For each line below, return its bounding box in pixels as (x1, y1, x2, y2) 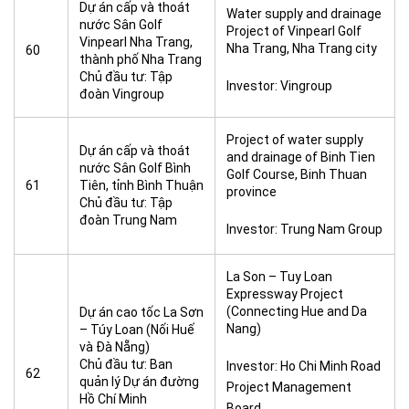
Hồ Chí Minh (79, 392, 147, 406)
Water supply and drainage (226, 6, 382, 21)
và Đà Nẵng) (79, 340, 150, 354)
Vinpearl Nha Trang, (79, 35, 193, 49)
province (226, 184, 277, 199)
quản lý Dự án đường (79, 374, 199, 389)
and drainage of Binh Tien (226, 150, 375, 164)
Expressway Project (226, 287, 343, 301)
